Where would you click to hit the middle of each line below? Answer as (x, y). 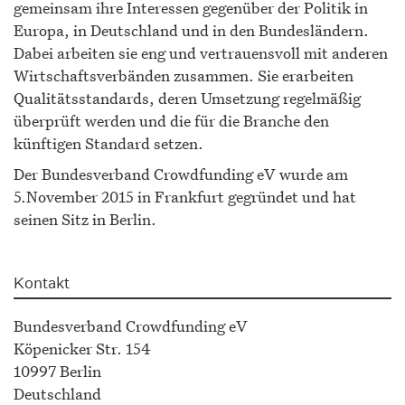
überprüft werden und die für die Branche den (171, 121)
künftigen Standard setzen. (108, 144)
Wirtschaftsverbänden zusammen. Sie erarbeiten (184, 76)
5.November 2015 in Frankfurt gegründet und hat (185, 197)
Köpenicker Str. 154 (82, 349)
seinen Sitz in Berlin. (85, 220)
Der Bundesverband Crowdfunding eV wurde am (181, 174)
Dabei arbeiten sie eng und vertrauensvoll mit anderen (201, 53)
